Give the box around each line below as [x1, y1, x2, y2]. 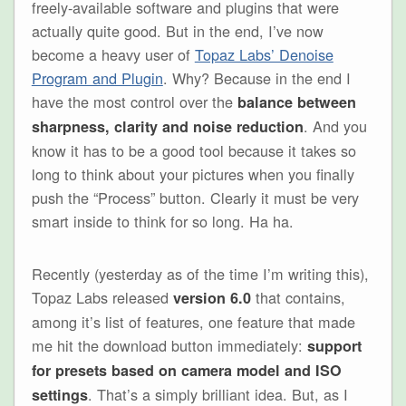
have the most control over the [31, 90, 237, 112]
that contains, [250, 286, 345, 309]
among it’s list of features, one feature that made [31, 311, 355, 333]
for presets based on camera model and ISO [31, 360, 342, 382]
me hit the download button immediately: [31, 334, 307, 357]
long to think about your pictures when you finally [31, 162, 354, 185]
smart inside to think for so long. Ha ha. [31, 209, 294, 232]
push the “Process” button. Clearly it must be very [31, 186, 359, 208]
